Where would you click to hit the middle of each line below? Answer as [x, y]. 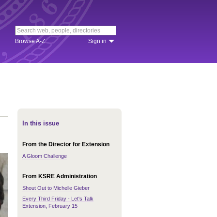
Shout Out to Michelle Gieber [56, 188]
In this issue [41, 123]
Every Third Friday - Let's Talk [58, 199]
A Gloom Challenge [45, 156]
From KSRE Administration [60, 176]
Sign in [97, 41]
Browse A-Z [30, 41]
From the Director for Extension [66, 144]
